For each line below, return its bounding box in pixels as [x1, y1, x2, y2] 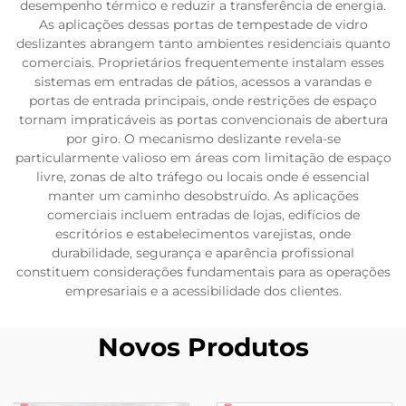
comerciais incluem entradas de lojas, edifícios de [46, 206, 360, 223]
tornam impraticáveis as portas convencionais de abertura [18, 111, 388, 128]
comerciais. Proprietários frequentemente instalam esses [22, 53, 384, 71]
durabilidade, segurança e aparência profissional [52, 244, 354, 261]
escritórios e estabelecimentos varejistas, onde [55, 225, 351, 242]
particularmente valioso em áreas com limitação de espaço [14, 149, 391, 166]
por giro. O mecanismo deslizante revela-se [65, 130, 341, 147]
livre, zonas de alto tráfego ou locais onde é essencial [36, 168, 370, 185]
